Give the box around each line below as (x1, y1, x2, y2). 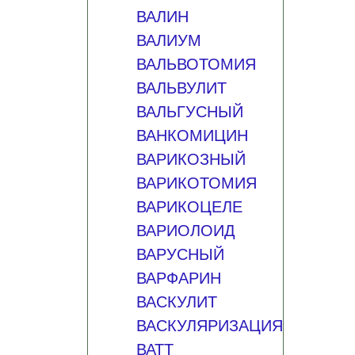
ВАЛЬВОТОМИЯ (136, 55, 256, 73)
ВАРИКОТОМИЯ (136, 174, 257, 192)
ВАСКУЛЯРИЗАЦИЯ (136, 317, 283, 334)
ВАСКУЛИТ (136, 293, 217, 311)
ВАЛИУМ (136, 32, 201, 49)
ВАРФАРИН (136, 269, 221, 287)
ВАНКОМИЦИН (136, 127, 248, 144)
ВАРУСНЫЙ (136, 246, 224, 263)
